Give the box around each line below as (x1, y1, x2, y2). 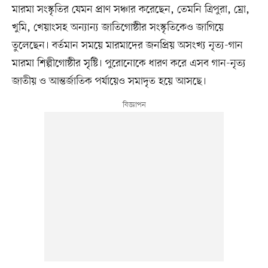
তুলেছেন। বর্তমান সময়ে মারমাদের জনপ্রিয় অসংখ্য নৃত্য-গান (11, 38, 243, 53)
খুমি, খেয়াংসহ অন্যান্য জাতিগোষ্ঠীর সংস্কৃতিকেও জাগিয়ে (11, 20, 224, 35)
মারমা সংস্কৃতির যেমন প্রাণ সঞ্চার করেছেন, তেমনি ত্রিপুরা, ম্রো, (11, 2, 249, 17)
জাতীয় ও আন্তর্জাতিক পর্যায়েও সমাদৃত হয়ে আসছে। (11, 74, 206, 89)
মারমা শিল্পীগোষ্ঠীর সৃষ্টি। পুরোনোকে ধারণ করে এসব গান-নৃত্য (11, 56, 246, 71)
